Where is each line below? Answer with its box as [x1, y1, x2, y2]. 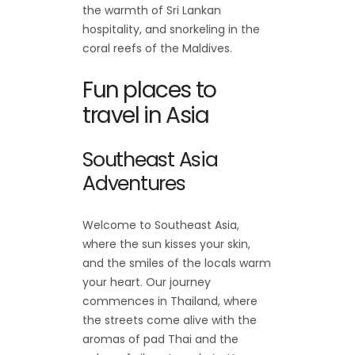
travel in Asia [82, 100, 214, 132]
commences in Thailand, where [82, 293, 258, 310]
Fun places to [82, 74, 216, 106]
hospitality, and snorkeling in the [82, 21, 260, 38]
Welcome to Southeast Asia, [82, 217, 239, 234]
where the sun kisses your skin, [82, 236, 250, 253]
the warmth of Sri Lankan [82, 2, 221, 19]
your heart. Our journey [82, 274, 211, 291]
